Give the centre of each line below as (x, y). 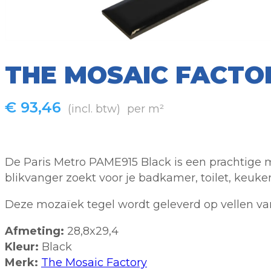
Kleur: (22, 247)
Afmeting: (34, 231)
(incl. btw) (94, 109)
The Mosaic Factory (94, 263)
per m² (145, 109)
